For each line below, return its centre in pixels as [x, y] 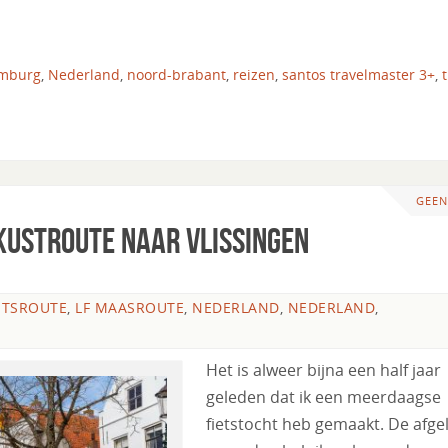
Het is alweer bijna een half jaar [323, 370]
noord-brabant [176, 74]
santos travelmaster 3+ [358, 74]
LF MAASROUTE [129, 308]
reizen [254, 74]
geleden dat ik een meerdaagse [323, 397]
